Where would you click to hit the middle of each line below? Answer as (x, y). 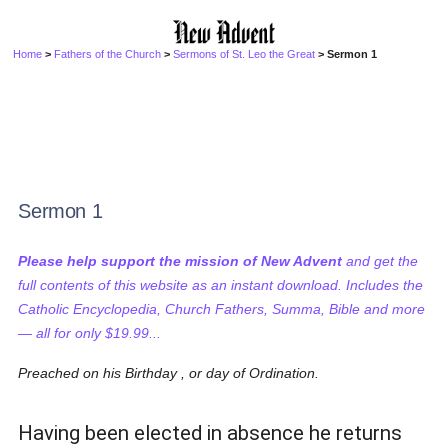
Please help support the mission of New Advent (180, 261)
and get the (380, 261)
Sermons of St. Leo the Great (244, 54)
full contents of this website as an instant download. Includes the (221, 285)
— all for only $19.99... (90, 333)
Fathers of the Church (108, 54)
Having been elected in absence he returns (210, 433)
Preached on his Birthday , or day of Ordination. (169, 373)
